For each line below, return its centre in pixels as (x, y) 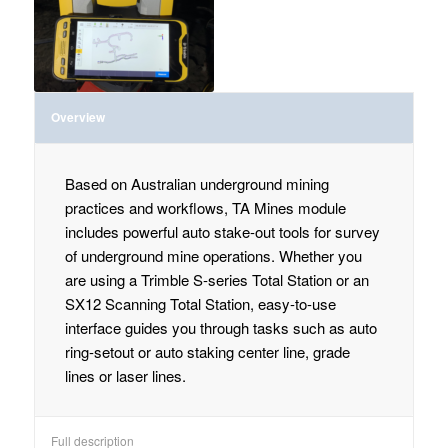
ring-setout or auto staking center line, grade (207, 352)
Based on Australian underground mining (196, 184)
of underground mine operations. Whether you (213, 256)
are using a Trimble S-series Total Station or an (216, 280)
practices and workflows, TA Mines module (205, 208)
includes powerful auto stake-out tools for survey (222, 232)
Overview (77, 117)
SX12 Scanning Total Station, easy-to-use (200, 304)
